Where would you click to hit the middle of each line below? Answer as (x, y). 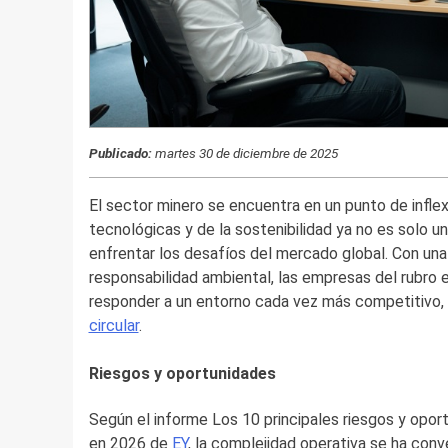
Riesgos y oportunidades (182, 374)
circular (113, 326)
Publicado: (124, 152)
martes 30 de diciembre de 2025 (244, 152)
